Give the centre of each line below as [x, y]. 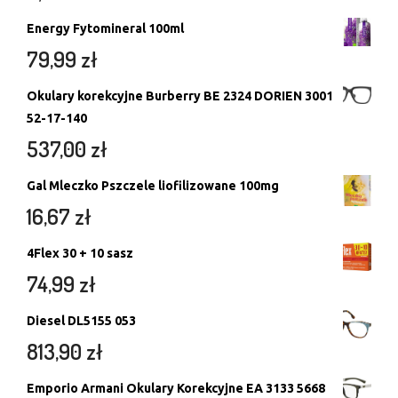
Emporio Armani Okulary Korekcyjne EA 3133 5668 [176, 389]
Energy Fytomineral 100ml [105, 29]
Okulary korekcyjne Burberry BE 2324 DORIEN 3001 [180, 96]
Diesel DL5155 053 [81, 321]
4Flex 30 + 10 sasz [80, 254]
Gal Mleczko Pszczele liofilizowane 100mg [153, 186]
